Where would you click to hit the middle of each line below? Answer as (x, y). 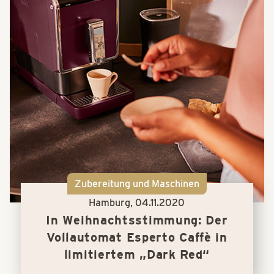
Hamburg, (112, 202)
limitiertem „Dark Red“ (137, 254)
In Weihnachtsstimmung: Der (137, 220)
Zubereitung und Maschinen (137, 183)
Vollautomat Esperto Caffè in (137, 237)
